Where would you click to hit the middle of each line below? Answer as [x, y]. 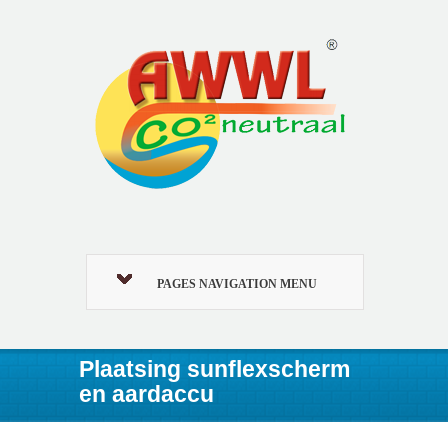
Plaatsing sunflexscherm [214, 369]
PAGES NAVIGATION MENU [237, 284]
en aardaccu [146, 394]
